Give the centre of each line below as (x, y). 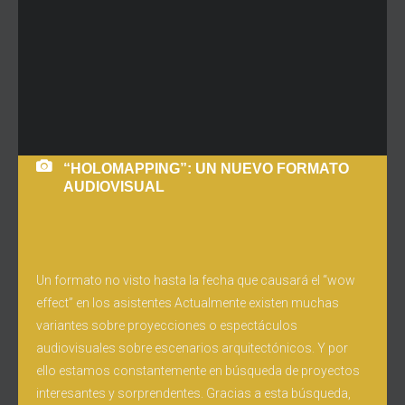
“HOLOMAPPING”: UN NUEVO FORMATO (206, 169)
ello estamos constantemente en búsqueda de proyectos (198, 371)
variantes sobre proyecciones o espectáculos (167, 325)
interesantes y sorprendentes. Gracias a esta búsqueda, (193, 393)
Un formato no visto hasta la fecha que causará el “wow (196, 280)
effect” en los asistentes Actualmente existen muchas (188, 303)
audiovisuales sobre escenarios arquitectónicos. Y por (192, 348)
